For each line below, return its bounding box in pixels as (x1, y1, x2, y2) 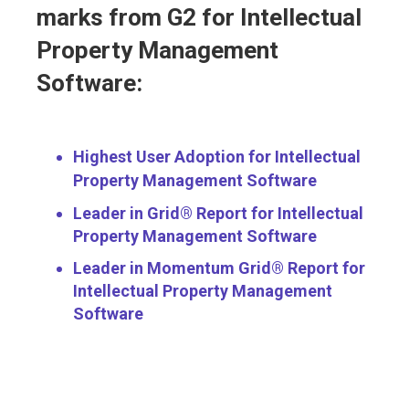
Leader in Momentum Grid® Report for (73, 258, 365, 278)
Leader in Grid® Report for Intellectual (73, 204, 363, 224)
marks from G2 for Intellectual (37, 4, 362, 32)
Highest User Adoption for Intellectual (73, 147, 361, 167)
